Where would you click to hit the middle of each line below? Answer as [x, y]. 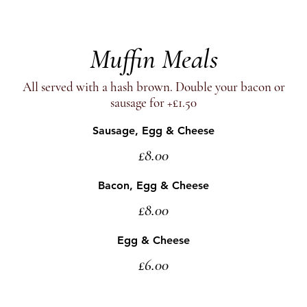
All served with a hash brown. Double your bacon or [153, 87]
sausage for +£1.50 [153, 102]
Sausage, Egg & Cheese [153, 131]
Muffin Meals [153, 59]
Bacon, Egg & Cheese [153, 185]
